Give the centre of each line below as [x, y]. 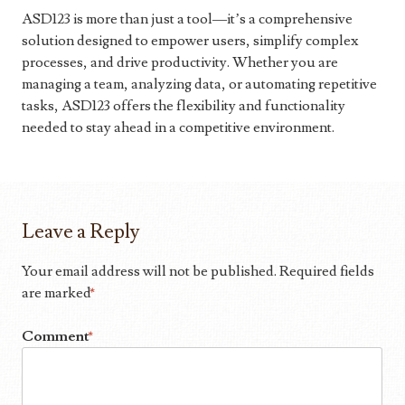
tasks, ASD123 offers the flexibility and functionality [184, 106]
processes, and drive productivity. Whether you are [180, 63]
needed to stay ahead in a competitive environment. [178, 128]
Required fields [327, 272]
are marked [58, 293]
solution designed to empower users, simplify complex [190, 41]
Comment [57, 337]
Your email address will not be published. [149, 272]
